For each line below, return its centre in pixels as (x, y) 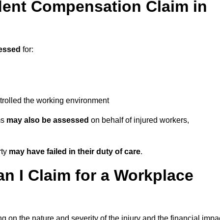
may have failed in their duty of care (75, 152)
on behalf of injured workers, (139, 120)
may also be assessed (48, 120)
